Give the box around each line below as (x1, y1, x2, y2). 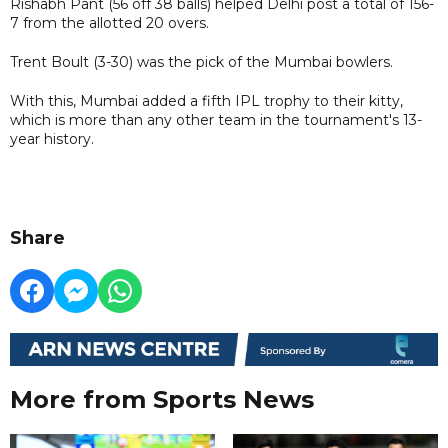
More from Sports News (10, 385, 314, 415)
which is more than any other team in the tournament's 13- (10, 110, 422, 129)
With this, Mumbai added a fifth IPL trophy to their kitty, (10, 91, 403, 110)
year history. (10, 129, 94, 148)
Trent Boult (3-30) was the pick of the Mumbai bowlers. (10, 52, 393, 71)
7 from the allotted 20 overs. (10, 13, 209, 32)
